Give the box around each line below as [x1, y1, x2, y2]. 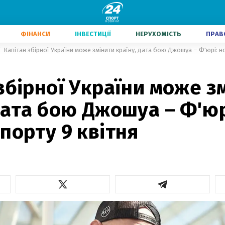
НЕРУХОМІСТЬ [136, 30, 181, 38]
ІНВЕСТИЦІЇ [75, 30, 111, 38]
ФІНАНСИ [21, 30, 50, 38]
